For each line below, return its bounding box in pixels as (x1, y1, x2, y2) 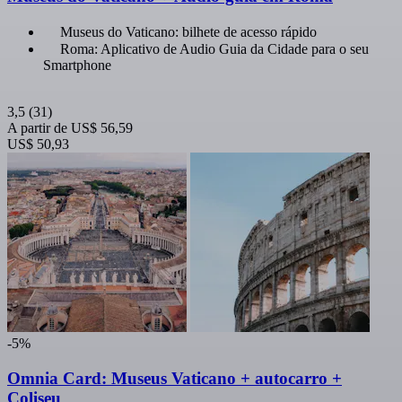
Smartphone (43, 57, 111, 74)
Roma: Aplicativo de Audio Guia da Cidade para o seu (60, 41, 369, 57)
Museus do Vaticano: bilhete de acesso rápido (60, 24, 317, 40)
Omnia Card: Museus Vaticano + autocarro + (7, 368, 342, 388)
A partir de (7, 120, 67, 136)
